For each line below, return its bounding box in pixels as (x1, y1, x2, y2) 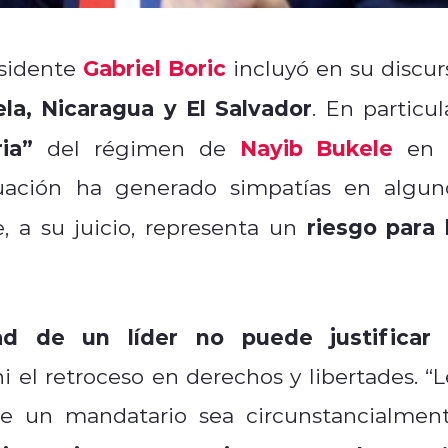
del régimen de (33, 133, 240, 162)
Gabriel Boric (83, 52, 226, 82)
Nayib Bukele (239, 132, 394, 162)
